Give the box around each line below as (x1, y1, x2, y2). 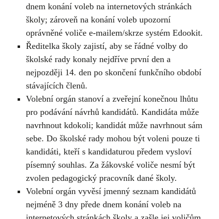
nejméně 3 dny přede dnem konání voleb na (25, 199, 181, 209)
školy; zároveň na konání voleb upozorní (25, 14, 171, 24)
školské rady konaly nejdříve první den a (25, 54, 171, 64)
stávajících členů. (25, 80, 88, 90)
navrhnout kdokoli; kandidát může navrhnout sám (25, 120, 202, 130)
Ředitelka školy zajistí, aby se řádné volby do (25, 41, 188, 51)
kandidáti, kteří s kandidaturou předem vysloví (25, 146, 192, 156)
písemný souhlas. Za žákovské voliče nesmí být (25, 159, 195, 170)
